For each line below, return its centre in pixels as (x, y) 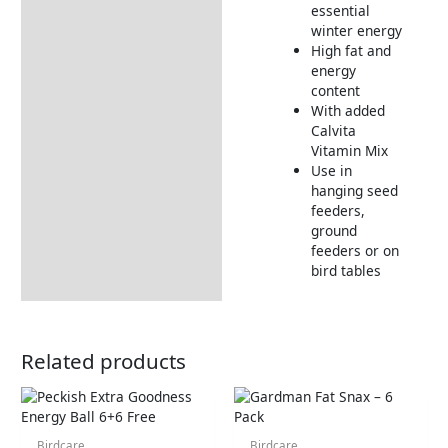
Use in (331, 170)
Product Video (79, 25)
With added (347, 110)
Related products (104, 361)
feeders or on (354, 250)
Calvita (333, 130)
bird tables (345, 270)
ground (333, 230)
